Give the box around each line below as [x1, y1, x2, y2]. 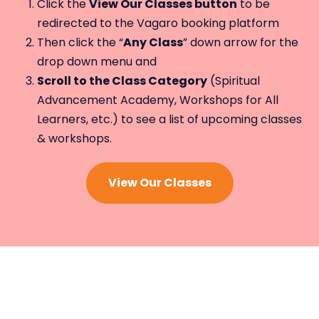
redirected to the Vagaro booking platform [37, 14, 279, 31]
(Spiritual [207, 72, 260, 89]
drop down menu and [37, 53, 157, 70]
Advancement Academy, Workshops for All [37, 91, 278, 108]
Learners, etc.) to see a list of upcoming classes [37, 110, 302, 127]
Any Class [123, 33, 183, 51]
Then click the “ [37, 33, 123, 51]
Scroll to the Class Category [37, 72, 207, 89]
